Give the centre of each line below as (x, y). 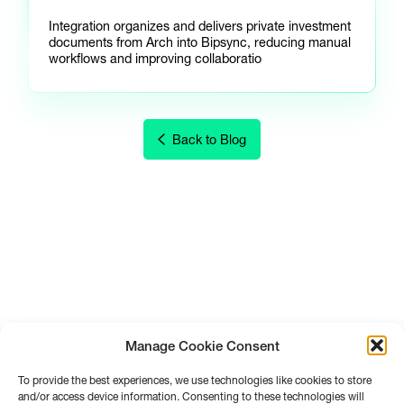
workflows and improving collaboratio (156, 59)
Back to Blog (209, 139)
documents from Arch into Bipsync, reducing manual (200, 43)
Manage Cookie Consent (202, 345)
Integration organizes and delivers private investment (200, 27)
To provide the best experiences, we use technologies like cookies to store (195, 380)
